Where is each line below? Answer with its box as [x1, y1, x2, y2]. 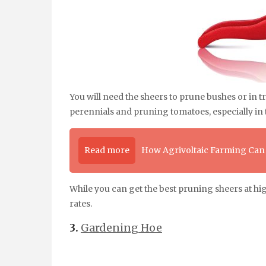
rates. [69, 198, 92, 210]
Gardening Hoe [81, 221, 162, 235]
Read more [84, 145, 129, 156]
